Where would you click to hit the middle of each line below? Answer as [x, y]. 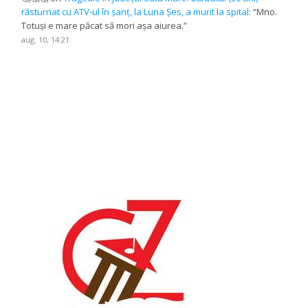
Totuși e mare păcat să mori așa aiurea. [103, 25]
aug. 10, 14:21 [46, 39]
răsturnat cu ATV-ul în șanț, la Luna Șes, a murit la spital [135, 11]
